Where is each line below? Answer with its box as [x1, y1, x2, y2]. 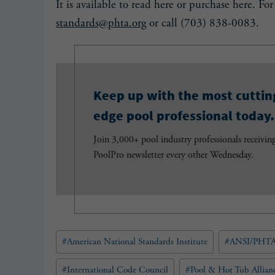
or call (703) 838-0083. [146, 16, 259, 31]
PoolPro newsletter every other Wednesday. [93, 149, 254, 162]
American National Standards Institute [67, 236, 208, 248]
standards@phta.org [56, 16, 146, 31]
